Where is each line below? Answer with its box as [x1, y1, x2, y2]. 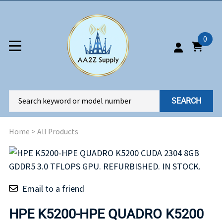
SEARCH [171, 96, 201, 106]
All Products [37, 126, 78, 136]
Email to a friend [22, 182, 84, 194]
